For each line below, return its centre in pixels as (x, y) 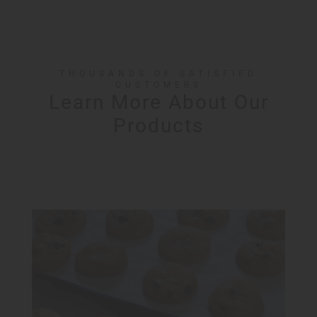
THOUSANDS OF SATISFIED (158, 74)
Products (158, 126)
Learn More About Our (158, 103)
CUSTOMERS (158, 85)
